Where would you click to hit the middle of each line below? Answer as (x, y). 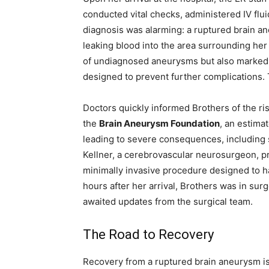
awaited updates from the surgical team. (168, 202)
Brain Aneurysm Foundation (159, 124)
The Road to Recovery (148, 235)
